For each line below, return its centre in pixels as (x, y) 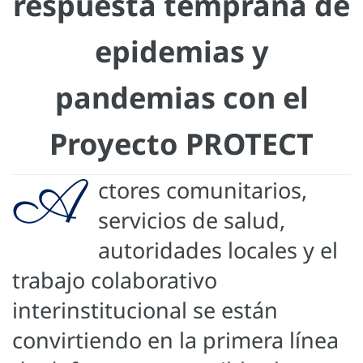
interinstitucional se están (145, 310)
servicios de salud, (192, 220)
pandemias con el (181, 98)
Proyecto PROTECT (181, 144)
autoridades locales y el (218, 250)
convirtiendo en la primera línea (175, 340)
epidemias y (181, 52)
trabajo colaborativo (115, 280)
